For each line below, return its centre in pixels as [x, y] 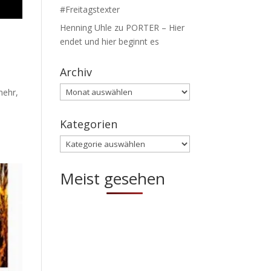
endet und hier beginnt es [109, 42]
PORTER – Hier [155, 28]
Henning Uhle [86, 28]
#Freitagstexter [90, 10]
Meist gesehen [112, 179]
